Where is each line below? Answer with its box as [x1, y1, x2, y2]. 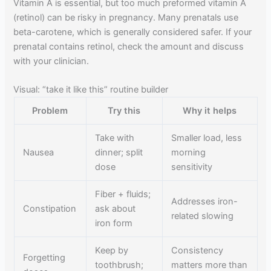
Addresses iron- [171, 196, 238, 207]
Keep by [95, 245, 129, 256]
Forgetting [23, 252, 66, 264]
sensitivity [171, 162, 213, 173]
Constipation [23, 203, 77, 215]
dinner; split [95, 147, 143, 158]
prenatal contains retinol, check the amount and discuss [13, 41, 244, 52]
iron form [95, 218, 133, 229]
